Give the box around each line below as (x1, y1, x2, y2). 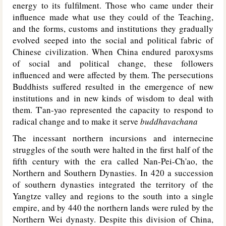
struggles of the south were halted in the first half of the (13, 144, 213, 155)
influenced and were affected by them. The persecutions (13, 69, 213, 81)
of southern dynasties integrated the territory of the (13, 179, 213, 190)
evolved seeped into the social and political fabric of (13, 34, 213, 46)
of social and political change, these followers (13, 58, 213, 69)
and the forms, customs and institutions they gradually (13, 23, 213, 34)
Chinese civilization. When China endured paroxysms (13, 46, 213, 58)
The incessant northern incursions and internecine (13, 132, 213, 144)
